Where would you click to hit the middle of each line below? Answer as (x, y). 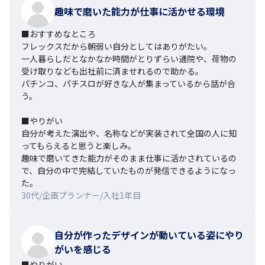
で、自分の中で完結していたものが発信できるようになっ (129, 170)
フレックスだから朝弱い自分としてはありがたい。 (117, 46)
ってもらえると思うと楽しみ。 (79, 145)
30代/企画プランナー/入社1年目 (81, 195)
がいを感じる (83, 249)
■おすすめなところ (59, 33)
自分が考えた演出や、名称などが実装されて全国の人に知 (129, 133)
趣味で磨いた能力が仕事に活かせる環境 (140, 11)
